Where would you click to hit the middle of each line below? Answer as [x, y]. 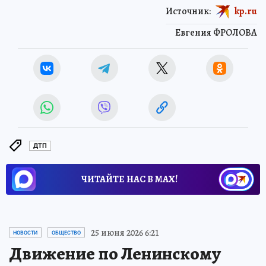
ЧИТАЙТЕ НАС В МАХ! [129, 179]
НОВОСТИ [25, 232]
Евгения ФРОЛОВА [216, 32]
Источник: [188, 11]
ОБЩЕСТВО [66, 232]
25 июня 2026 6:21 [125, 232]
